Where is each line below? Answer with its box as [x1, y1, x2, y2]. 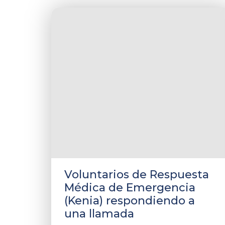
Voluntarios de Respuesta [64, 168, 209, 181]
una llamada [64, 207, 134, 220]
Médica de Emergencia [64, 181, 195, 194]
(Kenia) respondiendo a [64, 194, 195, 207]
